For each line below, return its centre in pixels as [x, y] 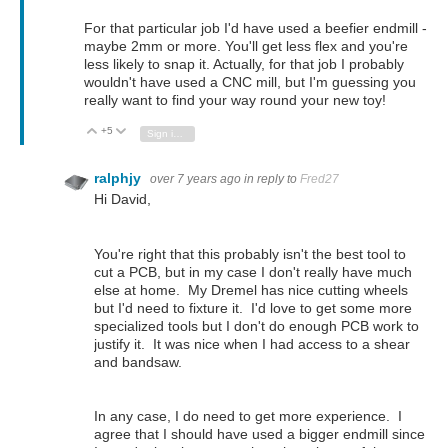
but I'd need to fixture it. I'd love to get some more [253, 307]
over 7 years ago [195, 179]
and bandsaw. [138, 361]
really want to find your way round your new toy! [235, 100]
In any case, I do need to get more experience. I [248, 415]
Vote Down [161, 132]
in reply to [272, 179]
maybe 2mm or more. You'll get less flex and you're [246, 46]
